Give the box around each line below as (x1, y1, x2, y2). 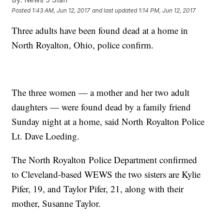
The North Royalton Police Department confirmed (12, 154, 198, 166)
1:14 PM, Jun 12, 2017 (139, 6, 196, 14)
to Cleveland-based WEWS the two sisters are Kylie (12, 168, 201, 181)
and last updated (92, 6, 138, 14)
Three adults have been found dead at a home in (12, 24, 188, 37)
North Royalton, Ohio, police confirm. (12, 39, 154, 51)
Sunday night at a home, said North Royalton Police (12, 115, 205, 128)
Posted (12, 6, 32, 14)
